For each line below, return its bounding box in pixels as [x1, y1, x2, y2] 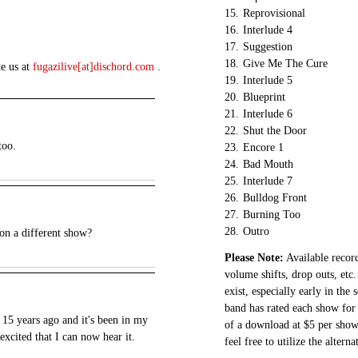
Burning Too [243, 208, 300, 221]
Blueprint [243, 90, 285, 104]
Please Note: [225, 251, 284, 265]
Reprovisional [243, 6, 305, 20]
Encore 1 [243, 141, 284, 154]
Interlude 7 [243, 174, 292, 188]
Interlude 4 [243, 23, 292, 37]
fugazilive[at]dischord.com [33, 60, 157, 74]
